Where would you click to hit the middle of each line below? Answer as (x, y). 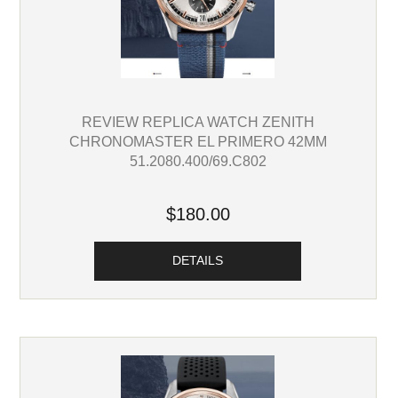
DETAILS (198, 261)
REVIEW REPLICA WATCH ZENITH (198, 121)
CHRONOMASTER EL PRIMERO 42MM (198, 141)
